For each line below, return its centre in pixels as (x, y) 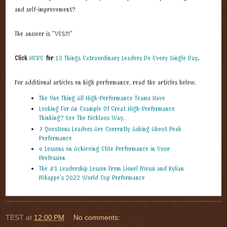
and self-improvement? (47, 10)
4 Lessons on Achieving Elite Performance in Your (104, 148)
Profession (52, 158)
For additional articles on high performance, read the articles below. (105, 83)
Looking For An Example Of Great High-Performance (107, 109)
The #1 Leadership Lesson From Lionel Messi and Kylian (111, 169)
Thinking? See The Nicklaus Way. (82, 118)
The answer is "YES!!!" (44, 34)
